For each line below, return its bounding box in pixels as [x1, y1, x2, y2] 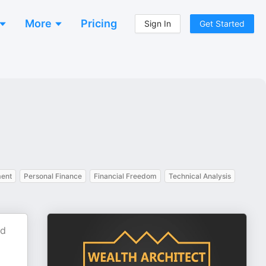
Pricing [81, 17, 117, 30]
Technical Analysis [169, 172, 231, 180]
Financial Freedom [94, 172, 157, 180]
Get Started [199, 18, 245, 28]
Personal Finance [24, 172, 82, 180]
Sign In [144, 18, 171, 28]
